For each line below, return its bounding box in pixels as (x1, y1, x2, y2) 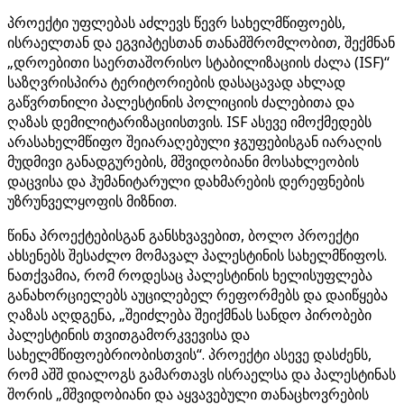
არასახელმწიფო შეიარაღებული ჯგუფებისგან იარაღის (7, 132, 381, 151)
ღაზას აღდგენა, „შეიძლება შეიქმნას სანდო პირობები (7, 305, 372, 325)
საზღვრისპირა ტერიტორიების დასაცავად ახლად (7, 72, 345, 92)
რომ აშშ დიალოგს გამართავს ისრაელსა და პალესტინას (7, 364, 396, 384)
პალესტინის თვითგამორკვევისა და (7, 325, 250, 344)
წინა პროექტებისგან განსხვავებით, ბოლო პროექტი (7, 225, 359, 245)
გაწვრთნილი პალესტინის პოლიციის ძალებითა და (7, 92, 354, 112)
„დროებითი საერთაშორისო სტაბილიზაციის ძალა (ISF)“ (7, 52, 390, 72)
